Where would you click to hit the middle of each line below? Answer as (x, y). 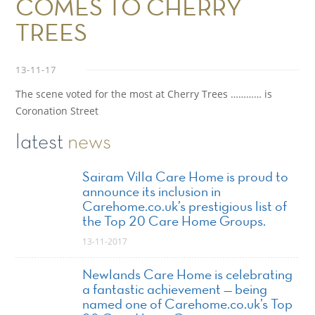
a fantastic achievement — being (175, 290)
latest (42, 143)
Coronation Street (57, 110)
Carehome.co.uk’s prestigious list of (185, 207)
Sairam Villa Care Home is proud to (186, 178)
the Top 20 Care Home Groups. (174, 222)
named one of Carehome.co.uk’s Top (188, 305)
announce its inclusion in (152, 192)
